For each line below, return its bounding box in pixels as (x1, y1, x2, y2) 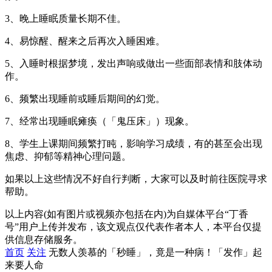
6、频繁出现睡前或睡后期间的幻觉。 (5, 93, 165, 104)
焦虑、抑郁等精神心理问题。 (5, 151, 131, 161)
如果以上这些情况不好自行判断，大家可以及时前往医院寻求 (5, 173, 267, 184)
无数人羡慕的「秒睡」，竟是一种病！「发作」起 (49, 246, 262, 257)
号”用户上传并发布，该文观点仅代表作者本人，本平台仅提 (5, 221, 262, 232)
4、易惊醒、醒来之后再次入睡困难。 (5, 35, 165, 46)
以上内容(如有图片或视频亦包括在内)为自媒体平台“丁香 (5, 208, 248, 219)
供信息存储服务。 (5, 234, 83, 245)
